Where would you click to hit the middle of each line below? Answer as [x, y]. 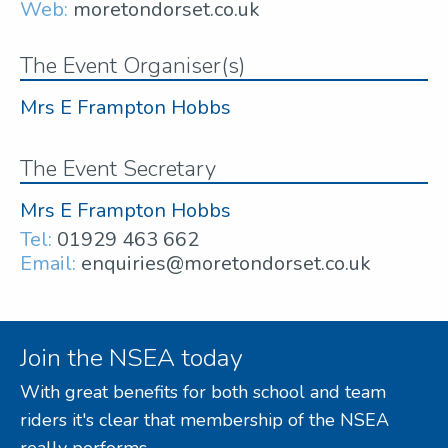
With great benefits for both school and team [203, 392]
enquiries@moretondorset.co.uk [226, 263]
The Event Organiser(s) [132, 65]
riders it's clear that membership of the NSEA [204, 420]
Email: [48, 263]
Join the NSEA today [131, 358]
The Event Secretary [118, 168]
